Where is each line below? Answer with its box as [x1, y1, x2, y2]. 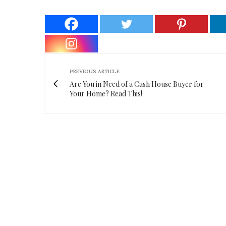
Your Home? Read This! [70, 89, 142, 99]
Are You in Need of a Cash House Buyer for [70, 79, 204, 89]
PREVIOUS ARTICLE [70, 68, 120, 75]
